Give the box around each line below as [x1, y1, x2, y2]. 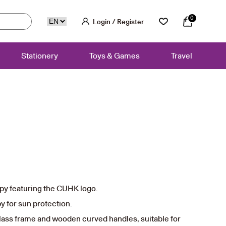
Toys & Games [89, 50, 140, 61]
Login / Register [92, 17, 144, 26]
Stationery [21, 50, 58, 61]
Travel [171, 50, 192, 61]
